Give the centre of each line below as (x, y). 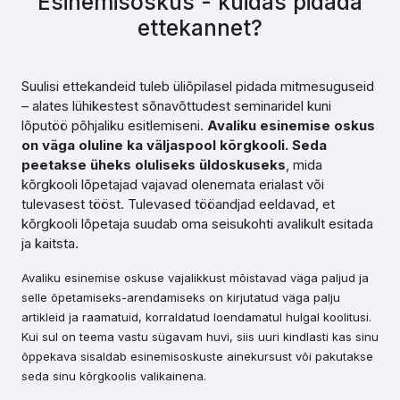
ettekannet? (200, 28)
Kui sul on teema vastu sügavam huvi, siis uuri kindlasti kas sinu (200, 337)
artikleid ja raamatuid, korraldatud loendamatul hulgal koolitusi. (196, 317)
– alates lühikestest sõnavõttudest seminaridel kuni (176, 106)
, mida (304, 165)
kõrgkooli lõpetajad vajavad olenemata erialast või (173, 184)
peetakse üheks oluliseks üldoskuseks (154, 165)
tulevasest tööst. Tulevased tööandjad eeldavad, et (178, 204)
